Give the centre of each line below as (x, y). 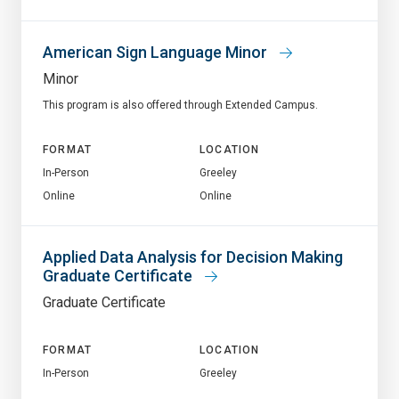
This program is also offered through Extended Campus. (180, 105)
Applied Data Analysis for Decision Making (193, 256)
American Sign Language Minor (157, 52)
